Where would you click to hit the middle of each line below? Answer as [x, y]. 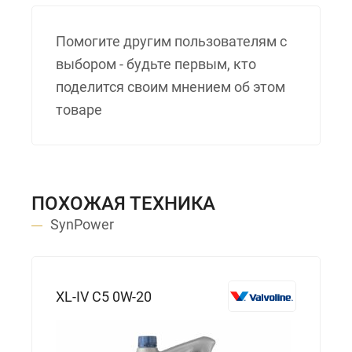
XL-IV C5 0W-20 [104, 296]
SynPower [82, 224]
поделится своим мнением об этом [170, 87]
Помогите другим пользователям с [171, 41]
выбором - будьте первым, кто [156, 64]
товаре [79, 110]
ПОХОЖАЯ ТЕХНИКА [123, 203]
